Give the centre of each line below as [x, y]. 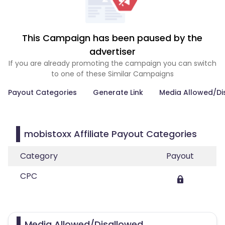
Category [39, 156]
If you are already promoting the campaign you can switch [112, 63]
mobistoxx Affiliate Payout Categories [110, 134]
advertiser [112, 51]
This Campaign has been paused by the [113, 38]
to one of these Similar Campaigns [112, 74]
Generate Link [118, 92]
